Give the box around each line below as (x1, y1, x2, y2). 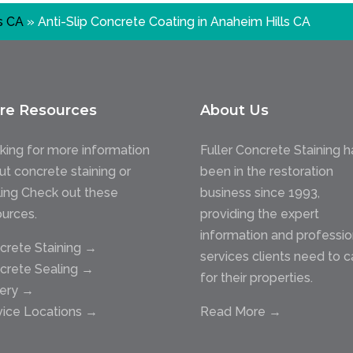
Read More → (199, 304, 281, 320)
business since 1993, (199, 185, 320, 201)
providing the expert (199, 206, 319, 222)
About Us (199, 102, 269, 120)
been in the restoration (199, 164, 333, 180)
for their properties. (199, 270, 313, 286)
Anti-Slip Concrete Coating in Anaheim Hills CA (38, 13, 311, 29)
